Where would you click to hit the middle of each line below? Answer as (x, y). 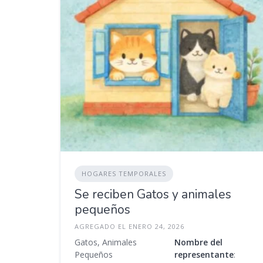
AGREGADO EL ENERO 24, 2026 (129, 227)
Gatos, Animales (106, 242)
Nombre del (199, 242)
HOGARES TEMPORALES (124, 174)
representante (204, 255)
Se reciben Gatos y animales (153, 195)
